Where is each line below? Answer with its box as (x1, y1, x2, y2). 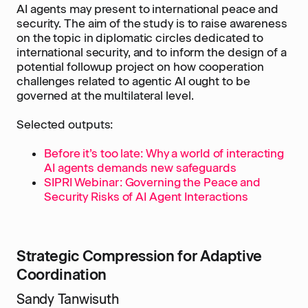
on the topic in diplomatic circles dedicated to (16, 31, 264, 45)
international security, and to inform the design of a (16, 45, 287, 59)
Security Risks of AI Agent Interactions (44, 190, 249, 203)
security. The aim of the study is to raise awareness (16, 16, 287, 30)
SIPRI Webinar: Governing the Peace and (44, 175, 261, 189)
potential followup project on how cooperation (16, 60, 264, 74)
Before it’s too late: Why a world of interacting (44, 146, 285, 160)
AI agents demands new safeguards (44, 161, 236, 175)
